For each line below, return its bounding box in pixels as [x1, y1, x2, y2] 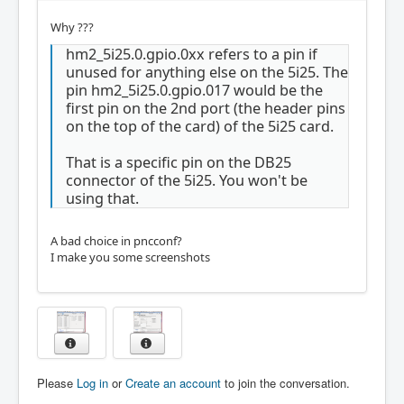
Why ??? [50, 18, 94, 35]
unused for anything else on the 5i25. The [66, 61, 348, 82]
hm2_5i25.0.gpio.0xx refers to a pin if [66, 43, 317, 64]
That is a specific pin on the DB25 [66, 151, 291, 172]
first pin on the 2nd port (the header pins [66, 97, 345, 118]
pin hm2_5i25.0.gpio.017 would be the [66, 79, 323, 100]
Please [37, 374, 77, 392]
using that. [66, 188, 139, 208]
